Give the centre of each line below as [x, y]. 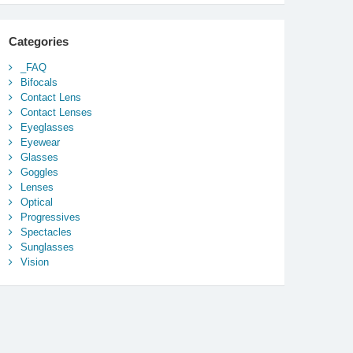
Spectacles [46, 232]
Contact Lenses [56, 113]
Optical [36, 203]
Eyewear [40, 143]
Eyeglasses [47, 128]
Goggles [39, 173]
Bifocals [39, 83]
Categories [38, 42]
